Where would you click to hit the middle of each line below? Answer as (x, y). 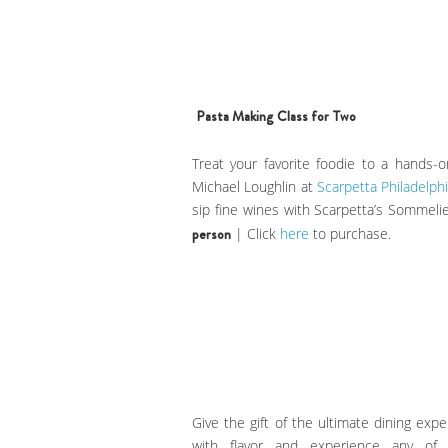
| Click (255, 233)
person (211, 233)
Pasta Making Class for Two (276, 115)
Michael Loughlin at (254, 186)
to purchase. (350, 233)
